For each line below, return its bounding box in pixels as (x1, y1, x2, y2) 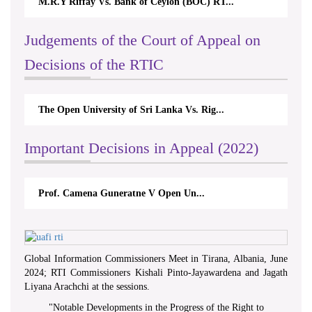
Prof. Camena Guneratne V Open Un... (38, 188, 205, 198)
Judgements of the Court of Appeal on (24, 31, 260, 49)
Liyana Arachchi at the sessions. (24, 281, 150, 292)
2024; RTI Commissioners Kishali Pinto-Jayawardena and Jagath (24, 267, 288, 278)
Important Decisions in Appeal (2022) (24, 139, 258, 157)
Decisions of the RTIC (24, 56, 164, 73)
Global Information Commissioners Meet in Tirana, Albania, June (24, 253, 288, 264)
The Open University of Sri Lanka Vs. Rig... (38, 104, 224, 115)
